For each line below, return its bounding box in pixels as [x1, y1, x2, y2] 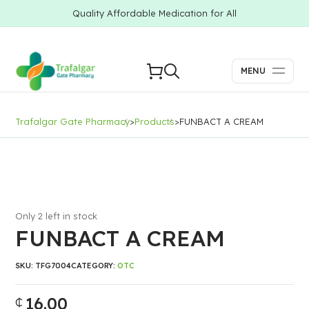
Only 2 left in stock [15, 210, 98, 221]
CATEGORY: [71, 261, 118, 270]
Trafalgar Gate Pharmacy [15, 116, 130, 127]
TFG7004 [35, 261, 72, 270]
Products [134, 116, 175, 127]
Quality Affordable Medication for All [72, 8, 237, 19]
